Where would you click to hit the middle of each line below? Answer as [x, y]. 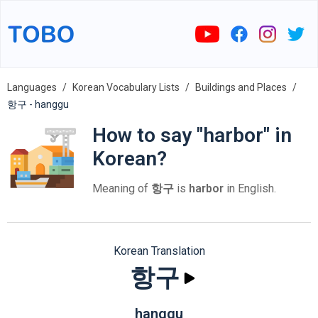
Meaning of [122, 188]
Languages [32, 87]
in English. [250, 188]
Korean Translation [159, 251]
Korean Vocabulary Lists [126, 87]
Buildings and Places [241, 87]
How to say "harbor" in [192, 135]
